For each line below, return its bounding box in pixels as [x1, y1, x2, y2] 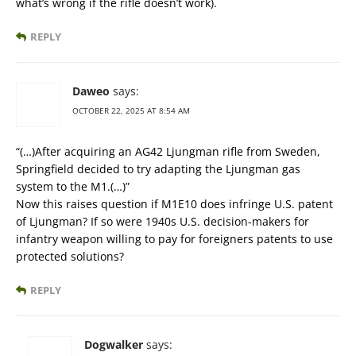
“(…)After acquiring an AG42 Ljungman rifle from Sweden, [16, 144, 320, 160]
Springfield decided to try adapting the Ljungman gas [16, 161, 300, 177]
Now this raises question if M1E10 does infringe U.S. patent [16, 196, 333, 212]
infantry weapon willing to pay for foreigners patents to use [16, 231, 333, 247]
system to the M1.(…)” [16, 179, 130, 195]
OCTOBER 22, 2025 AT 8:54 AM [72, 105, 190, 117]
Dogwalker [84, 337, 143, 353]
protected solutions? [16, 249, 124, 265]
